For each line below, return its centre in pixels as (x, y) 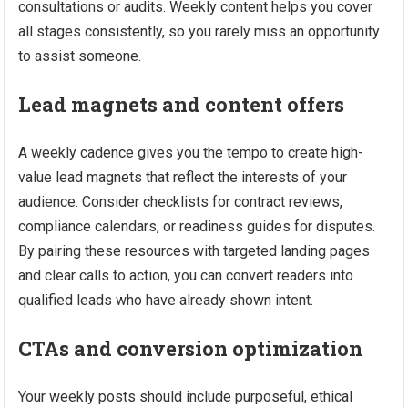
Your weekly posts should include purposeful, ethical (186, 397)
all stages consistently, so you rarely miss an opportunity (199, 31)
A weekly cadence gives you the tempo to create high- (191, 153)
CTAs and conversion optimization (191, 348)
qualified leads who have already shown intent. (166, 300)
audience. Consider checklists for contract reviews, (181, 202)
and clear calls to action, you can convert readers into (186, 275)
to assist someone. (80, 56)
